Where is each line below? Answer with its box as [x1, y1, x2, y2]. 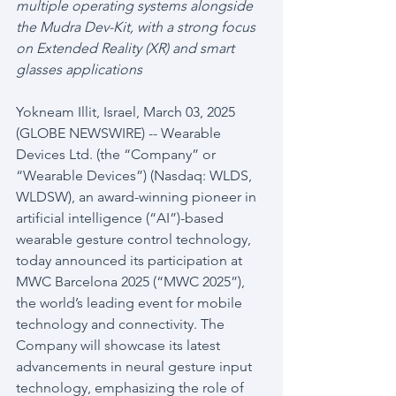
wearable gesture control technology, [16, 231, 255, 247]
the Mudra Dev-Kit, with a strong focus [16, 19, 259, 35]
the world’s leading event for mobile [16, 294, 246, 311]
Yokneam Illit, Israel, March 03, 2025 [16, 103, 239, 120]
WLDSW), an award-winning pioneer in [16, 188, 260, 205]
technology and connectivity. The [16, 316, 228, 332]
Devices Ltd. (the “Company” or [16, 146, 219, 163]
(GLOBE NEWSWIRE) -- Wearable [16, 125, 225, 141]
